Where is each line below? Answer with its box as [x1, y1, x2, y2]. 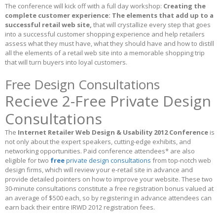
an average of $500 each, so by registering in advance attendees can [5, 193, 212, 203]
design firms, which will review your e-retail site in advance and [5, 165, 193, 175]
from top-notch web [151, 156, 211, 165]
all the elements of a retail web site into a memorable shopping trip [5, 48, 205, 58]
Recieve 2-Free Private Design [5, 91, 211, 111]
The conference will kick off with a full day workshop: [5, 1, 163, 11]
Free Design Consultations [5, 75, 160, 94]
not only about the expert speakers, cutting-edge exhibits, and [5, 137, 191, 147]
